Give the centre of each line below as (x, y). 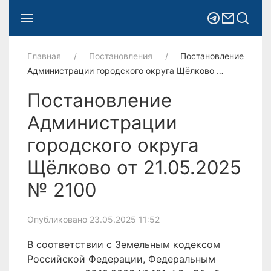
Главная (44, 56)
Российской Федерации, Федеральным (121, 259)
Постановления (121, 56)
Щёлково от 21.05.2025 (134, 168)
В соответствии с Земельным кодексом (124, 244)
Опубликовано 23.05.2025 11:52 (93, 219)
